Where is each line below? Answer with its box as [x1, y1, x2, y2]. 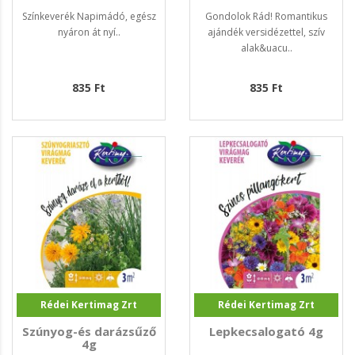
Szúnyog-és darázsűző [21, 323, 156, 340]
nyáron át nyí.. [57, 25, 120, 40]
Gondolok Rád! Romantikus [205, 10, 327, 24]
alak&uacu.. [240, 41, 292, 55]
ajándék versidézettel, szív [208, 25, 325, 40]
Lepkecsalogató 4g [209, 323, 323, 340]
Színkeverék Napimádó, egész [21, 10, 156, 24]
